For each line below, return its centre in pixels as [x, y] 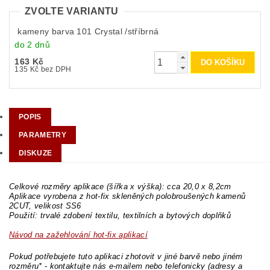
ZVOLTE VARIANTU [72, 11]
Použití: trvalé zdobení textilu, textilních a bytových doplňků [120, 216]
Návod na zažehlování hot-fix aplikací [78, 235]
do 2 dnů [32, 45]
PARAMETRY [42, 135]
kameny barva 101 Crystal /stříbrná [88, 32]
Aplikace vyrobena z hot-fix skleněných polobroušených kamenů [127, 196]
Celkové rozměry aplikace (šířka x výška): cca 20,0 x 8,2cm [120, 187]
